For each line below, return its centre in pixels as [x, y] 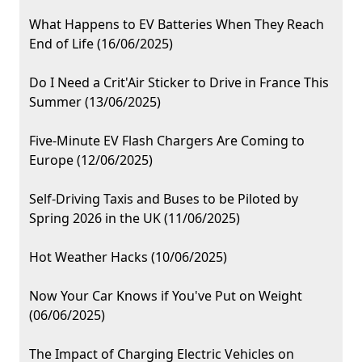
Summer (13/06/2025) [95, 102]
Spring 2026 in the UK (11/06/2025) [135, 219]
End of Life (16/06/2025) [101, 44]
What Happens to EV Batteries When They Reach [177, 25]
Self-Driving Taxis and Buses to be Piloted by [164, 199]
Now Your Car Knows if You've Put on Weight [166, 296]
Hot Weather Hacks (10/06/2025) [128, 257]
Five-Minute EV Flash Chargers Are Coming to [167, 141]
